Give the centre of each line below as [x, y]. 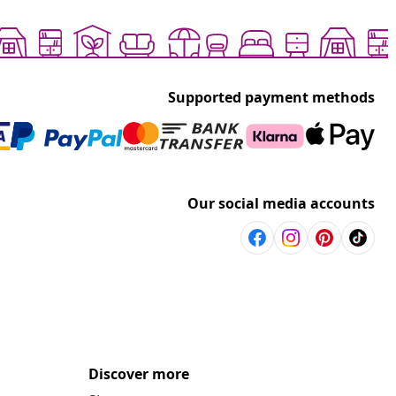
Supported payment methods [271, 98]
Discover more [139, 374]
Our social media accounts [281, 204]
